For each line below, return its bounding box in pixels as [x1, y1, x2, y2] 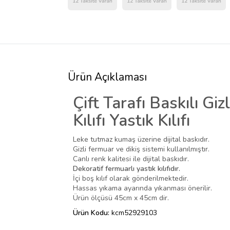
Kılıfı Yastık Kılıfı [73, 109, 190, 131]
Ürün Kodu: [73, 207, 111, 218]
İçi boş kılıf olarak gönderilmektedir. [73, 173, 188, 183]
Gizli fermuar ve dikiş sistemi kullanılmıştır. [73, 144, 209, 154]
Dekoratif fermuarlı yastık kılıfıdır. [73, 163, 180, 174]
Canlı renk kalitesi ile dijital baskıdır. [73, 154, 189, 164]
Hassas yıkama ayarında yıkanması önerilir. [73, 183, 212, 193]
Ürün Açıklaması [68, 69, 147, 84]
